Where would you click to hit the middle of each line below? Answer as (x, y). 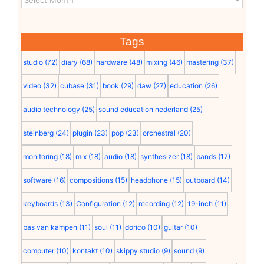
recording (154, 204)
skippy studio (138, 251)
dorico (135, 227)
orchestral (159, 133)
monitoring (40, 156)
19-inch (200, 204)
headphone (149, 180)
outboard (200, 180)
